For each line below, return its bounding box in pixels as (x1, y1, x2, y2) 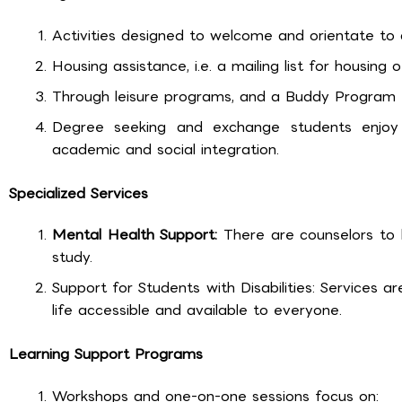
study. (52, 246, 92, 269)
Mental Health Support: (52, 223, 218, 247)
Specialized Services (9, 181, 148, 205)
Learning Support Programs (9, 343, 203, 366)
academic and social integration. (52, 137, 279, 161)
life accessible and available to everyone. (52, 299, 342, 322)
